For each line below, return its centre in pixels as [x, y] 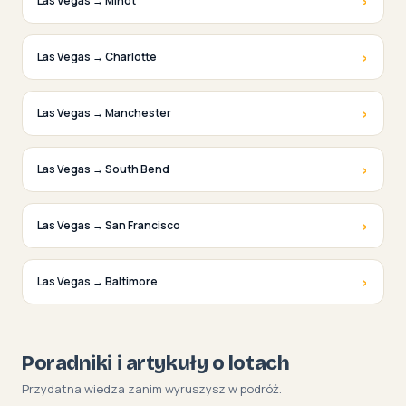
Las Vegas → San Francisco [109, 225]
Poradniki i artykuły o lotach [156, 363]
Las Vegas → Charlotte [97, 56]
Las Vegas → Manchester [104, 112]
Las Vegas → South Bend [103, 169]
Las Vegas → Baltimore [97, 281]
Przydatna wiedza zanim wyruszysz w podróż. [152, 388]
